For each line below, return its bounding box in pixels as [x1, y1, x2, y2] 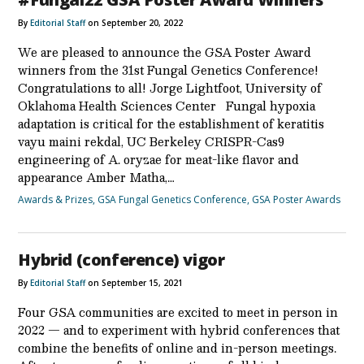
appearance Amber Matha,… [18, 167, 175, 187]
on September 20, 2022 [85, 16, 184, 28]
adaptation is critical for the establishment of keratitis [18, 113, 325, 133]
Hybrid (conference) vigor [18, 248, 225, 271]
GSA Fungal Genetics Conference [97, 192, 248, 206]
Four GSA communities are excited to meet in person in [18, 301, 339, 322]
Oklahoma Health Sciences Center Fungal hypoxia [18, 95, 316, 115]
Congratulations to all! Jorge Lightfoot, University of [18, 77, 323, 97]
